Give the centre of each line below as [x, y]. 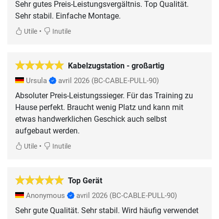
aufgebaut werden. [47, 131]
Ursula [36, 81]
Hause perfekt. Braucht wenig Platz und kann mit [99, 108]
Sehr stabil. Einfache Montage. [68, 16]
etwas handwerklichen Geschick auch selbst [91, 119]
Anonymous [45, 196]
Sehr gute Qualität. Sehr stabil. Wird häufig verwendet [107, 211]
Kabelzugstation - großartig [116, 66]
